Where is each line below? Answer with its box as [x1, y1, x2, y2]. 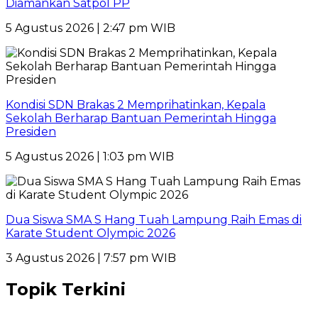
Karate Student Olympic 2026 [6, 226, 175, 240]
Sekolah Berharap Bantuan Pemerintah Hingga [6, 111, 276, 125]
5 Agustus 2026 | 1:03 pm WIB [6, 149, 174, 163]
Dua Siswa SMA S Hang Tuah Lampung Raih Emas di [6, 212, 302, 226]
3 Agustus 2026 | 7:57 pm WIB [6, 251, 176, 265]
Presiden [6, 124, 56, 138]
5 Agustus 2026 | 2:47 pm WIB [6, 21, 175, 35]
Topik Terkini [6, 278, 126, 300]
